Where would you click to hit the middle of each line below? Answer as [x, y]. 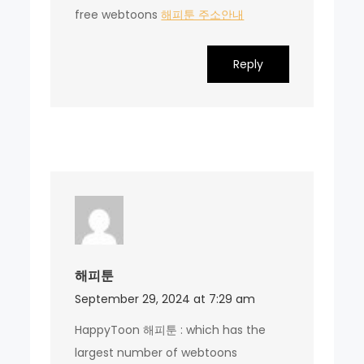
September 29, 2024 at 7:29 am [165, 299]
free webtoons [118, 14]
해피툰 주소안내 [203, 14]
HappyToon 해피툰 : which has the [171, 329]
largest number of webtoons [156, 352]
